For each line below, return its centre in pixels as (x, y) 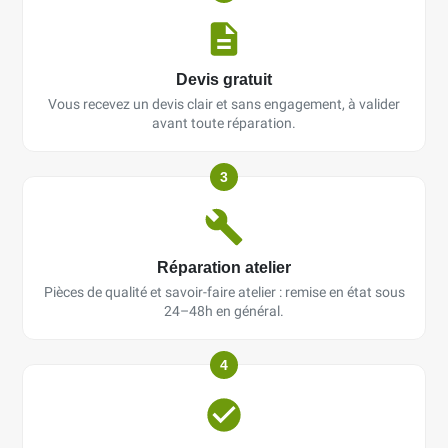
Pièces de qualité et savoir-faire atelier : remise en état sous (224, 291)
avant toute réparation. (224, 122)
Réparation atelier (224, 266)
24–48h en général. (224, 310)
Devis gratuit (224, 78)
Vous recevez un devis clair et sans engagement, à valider (224, 103)
